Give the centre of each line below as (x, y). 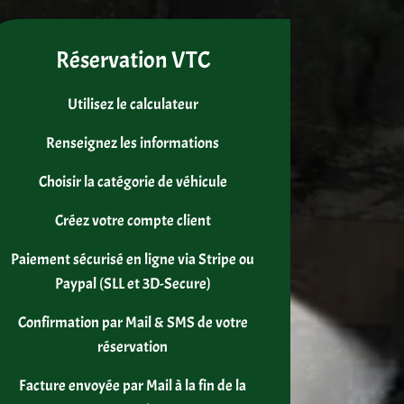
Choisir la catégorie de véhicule (133, 182)
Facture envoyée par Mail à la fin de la (133, 386)
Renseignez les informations (133, 143)
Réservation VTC (133, 60)
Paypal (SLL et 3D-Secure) (133, 284)
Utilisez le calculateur (133, 104)
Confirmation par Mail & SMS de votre (133, 322)
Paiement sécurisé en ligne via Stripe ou (133, 259)
